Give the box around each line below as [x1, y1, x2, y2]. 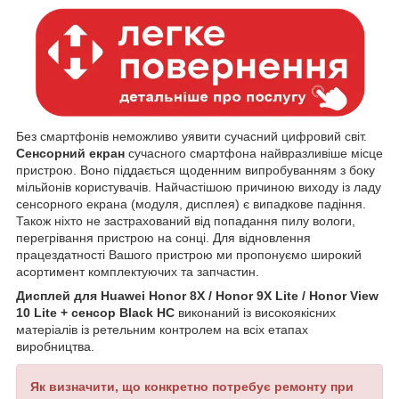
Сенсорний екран [16, 146, 125, 161]
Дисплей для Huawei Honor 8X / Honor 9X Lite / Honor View [16, 289, 379, 304]
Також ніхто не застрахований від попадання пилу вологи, [16, 214, 355, 229]
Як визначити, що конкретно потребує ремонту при [30, 379, 354, 395]
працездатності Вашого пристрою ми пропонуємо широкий [16, 248, 362, 263]
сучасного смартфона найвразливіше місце [125, 146, 383, 161]
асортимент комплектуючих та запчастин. [16, 265, 259, 280]
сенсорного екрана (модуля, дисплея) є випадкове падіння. [16, 197, 366, 212]
